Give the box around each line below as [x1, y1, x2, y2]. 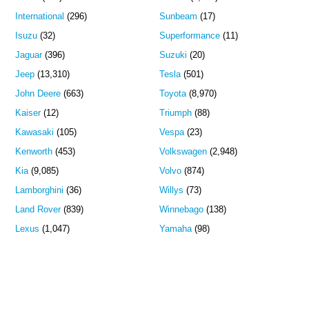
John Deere [15, 88, 61, 99]
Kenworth [15, 146, 53, 157]
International [15, 11, 65, 22]
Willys [159, 185, 183, 196]
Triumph [159, 108, 192, 119]
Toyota [159, 88, 186, 99]
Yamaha [159, 223, 192, 235]
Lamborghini [15, 185, 64, 196]
